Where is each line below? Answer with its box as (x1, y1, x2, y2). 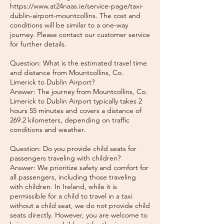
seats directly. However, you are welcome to (10, 210, 147, 219)
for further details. (10, 39, 66, 48)
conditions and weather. (10, 125, 85, 134)
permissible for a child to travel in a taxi (10, 191, 132, 200)
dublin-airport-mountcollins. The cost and (10, 11, 140, 20)
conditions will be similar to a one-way (10, 20, 128, 29)
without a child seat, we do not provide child (10, 201, 150, 210)
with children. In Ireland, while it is (10, 182, 117, 191)
